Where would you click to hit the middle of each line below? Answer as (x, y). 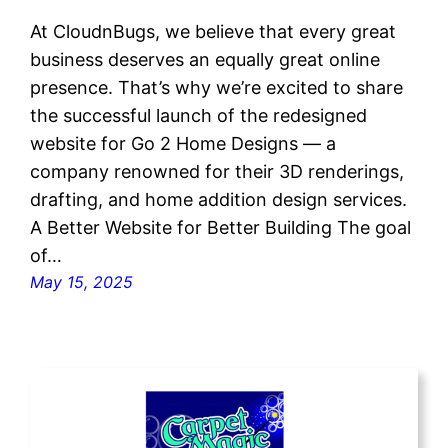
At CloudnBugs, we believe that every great (213, 31)
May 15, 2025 (82, 281)
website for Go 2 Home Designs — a (183, 143)
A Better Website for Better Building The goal (221, 227)
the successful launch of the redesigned (199, 115)
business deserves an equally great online (205, 59)
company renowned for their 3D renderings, (217, 171)
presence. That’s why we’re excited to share (217, 87)
